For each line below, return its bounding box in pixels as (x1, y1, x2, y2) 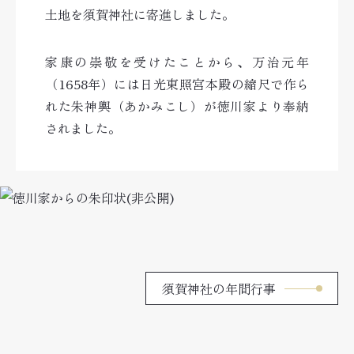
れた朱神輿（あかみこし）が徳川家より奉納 (45, 96, 309, 115)
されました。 (45, 119, 121, 137)
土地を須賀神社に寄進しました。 (45, 5, 235, 24)
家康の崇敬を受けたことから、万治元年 (45, 52, 309, 71)
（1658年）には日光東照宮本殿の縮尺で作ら (45, 74, 309, 93)
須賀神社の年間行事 (162, 279, 276, 298)
